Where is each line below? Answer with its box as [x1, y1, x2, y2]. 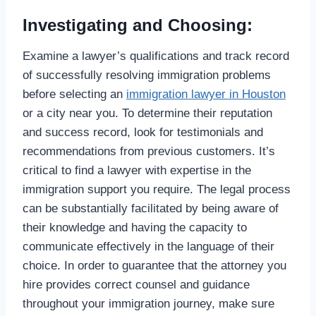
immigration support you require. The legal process [23, 182, 291, 196]
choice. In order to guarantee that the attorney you [23, 258, 286, 272]
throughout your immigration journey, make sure [23, 296, 274, 310]
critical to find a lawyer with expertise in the [23, 163, 251, 177]
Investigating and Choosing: [23, 15, 253, 35]
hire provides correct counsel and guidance [23, 277, 250, 291]
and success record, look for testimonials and [23, 125, 263, 139]
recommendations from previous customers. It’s [23, 144, 275, 158]
